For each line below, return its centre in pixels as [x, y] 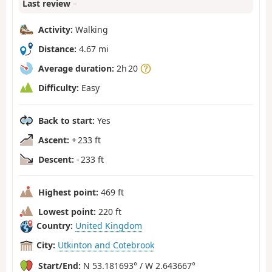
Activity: [56, 29]
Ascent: [54, 140]
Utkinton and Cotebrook [106, 245]
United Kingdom [109, 226]
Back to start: [66, 120]
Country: [55, 226]
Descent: [56, 159]
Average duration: [76, 68]
